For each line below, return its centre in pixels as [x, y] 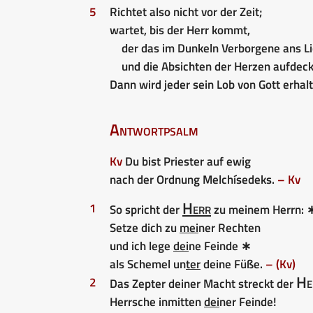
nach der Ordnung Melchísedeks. [194, 179]
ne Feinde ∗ [220, 246]
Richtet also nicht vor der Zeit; [186, 12]
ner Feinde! [248, 301]
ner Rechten [230, 227]
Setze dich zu [145, 227]
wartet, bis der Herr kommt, [180, 30]
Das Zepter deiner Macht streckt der [203, 283]
